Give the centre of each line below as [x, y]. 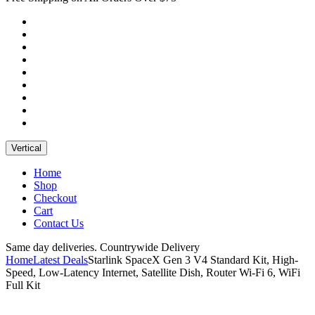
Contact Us [59, 223]
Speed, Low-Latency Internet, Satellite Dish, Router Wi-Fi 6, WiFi [153, 272]
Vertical [26, 148]
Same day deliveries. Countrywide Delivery [103, 247]
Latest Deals [60, 259]
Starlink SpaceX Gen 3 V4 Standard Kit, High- [193, 259]
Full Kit [23, 285]
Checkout [55, 198]
